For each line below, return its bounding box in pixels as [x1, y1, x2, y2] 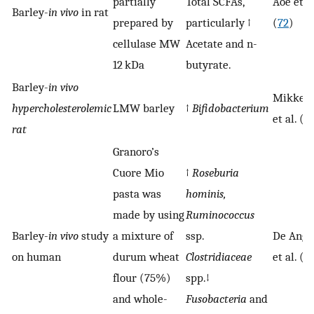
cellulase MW [113, 36, 180, 51]
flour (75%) [113, 271, 171, 285]
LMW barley [113, 101, 175, 116]
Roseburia [192, 165, 239, 180]
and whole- [113, 292, 168, 306]
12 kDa [113, 57, 144, 72]
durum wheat [113, 250, 179, 264]
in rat [78, 5, 109, 20]
